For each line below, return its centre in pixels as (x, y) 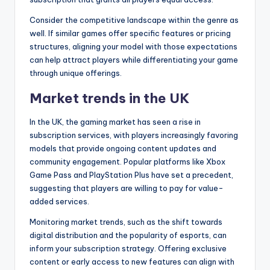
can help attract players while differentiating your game (134, 60)
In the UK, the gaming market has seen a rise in (115, 122)
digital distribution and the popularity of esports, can (128, 235)
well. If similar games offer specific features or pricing (130, 33)
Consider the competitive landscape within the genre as (134, 20)
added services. (59, 202)
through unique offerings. (76, 73)
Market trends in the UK (109, 99)
